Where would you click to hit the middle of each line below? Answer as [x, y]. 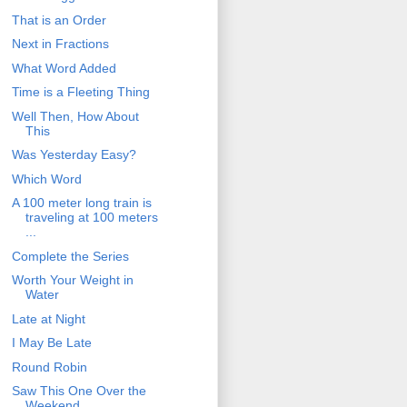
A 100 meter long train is [81, 203]
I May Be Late [51, 343]
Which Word [46, 179]
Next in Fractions [60, 44]
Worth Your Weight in [72, 280]
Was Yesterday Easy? [74, 155]
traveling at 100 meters [91, 218]
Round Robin [49, 367]
